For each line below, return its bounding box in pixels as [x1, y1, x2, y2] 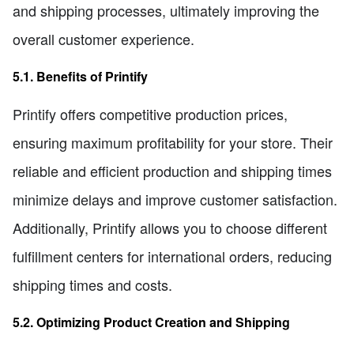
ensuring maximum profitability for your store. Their [13, 132, 333, 153]
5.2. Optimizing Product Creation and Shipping [13, 313, 290, 332]
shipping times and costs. [13, 274, 172, 296]
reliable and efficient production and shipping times [13, 160, 332, 182]
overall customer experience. [13, 28, 194, 49]
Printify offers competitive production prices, [13, 104, 288, 125]
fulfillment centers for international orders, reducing [13, 246, 332, 267]
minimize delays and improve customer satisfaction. [13, 189, 337, 210]
